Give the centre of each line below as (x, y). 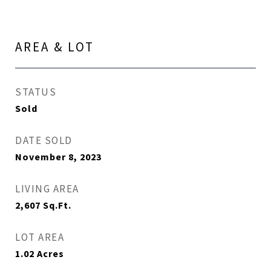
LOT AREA (40, 237)
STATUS (36, 92)
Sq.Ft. (57, 205)
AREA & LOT (55, 47)
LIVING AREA (47, 189)
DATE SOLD (44, 140)
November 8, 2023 (58, 157)
